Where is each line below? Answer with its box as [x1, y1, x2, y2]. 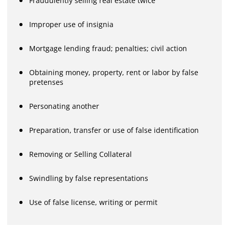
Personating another [29, 101, 100, 111]
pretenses [29, 77, 64, 87]
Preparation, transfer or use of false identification [29, 125, 199, 135]
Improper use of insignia [29, 19, 114, 29]
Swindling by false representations [29, 173, 149, 183]
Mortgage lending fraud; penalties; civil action [29, 43, 188, 53]
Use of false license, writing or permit [29, 197, 158, 207]
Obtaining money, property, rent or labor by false [29, 67, 199, 77]
